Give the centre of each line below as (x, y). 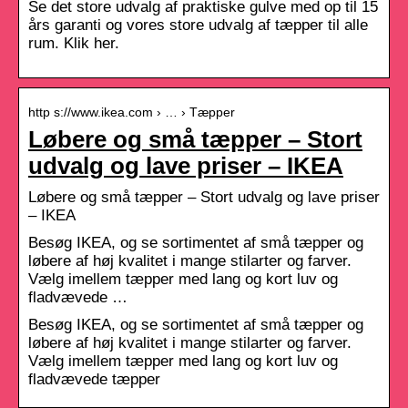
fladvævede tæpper (94, 379)
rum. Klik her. (74, 43)
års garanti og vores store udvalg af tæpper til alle (198, 25)
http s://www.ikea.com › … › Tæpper (132, 112)
